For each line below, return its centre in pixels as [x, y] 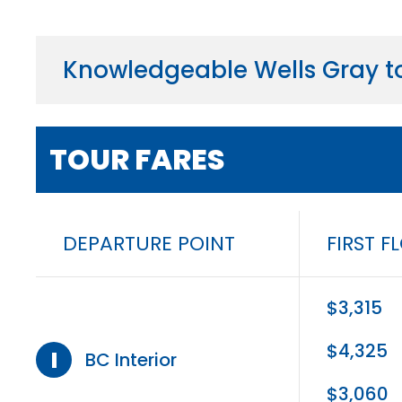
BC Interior [131, 359]
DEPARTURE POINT [149, 243]
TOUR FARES [137, 159]
